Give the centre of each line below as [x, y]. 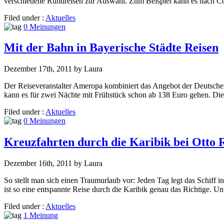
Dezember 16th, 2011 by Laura [53, 163]
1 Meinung [41, 215]
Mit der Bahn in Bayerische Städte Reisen [111, 48]
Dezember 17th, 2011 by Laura [53, 69]
